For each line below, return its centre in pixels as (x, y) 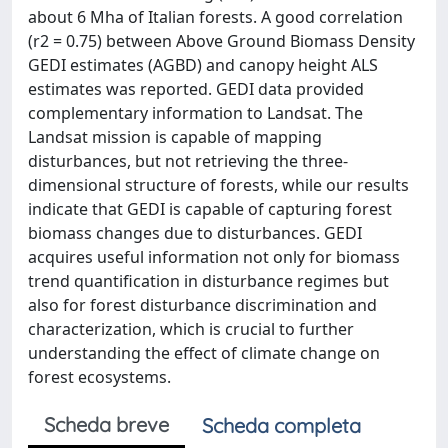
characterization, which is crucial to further (191, 329)
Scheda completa (281, 425)
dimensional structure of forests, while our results (218, 185)
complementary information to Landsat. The (195, 113)
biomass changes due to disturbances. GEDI (195, 233)
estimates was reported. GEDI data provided (196, 89)
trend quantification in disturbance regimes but (208, 281)
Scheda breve (106, 424)
